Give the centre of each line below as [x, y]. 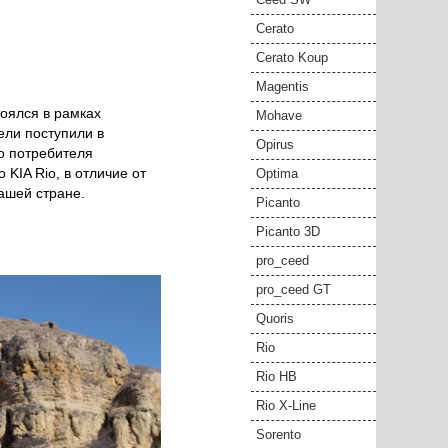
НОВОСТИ [52, 24]
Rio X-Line [286, 405]
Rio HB [276, 376]
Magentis [282, 86]
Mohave [279, 115]
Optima [277, 173]
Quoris [275, 318]
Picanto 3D [288, 231]
